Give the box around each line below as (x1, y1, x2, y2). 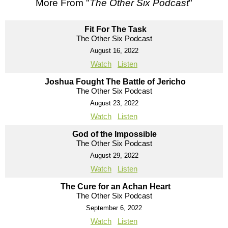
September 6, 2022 (86, 204, 142, 212)
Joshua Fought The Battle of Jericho (45, 77, 186, 86)
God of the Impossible (72, 129, 159, 138)
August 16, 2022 (90, 46, 138, 54)
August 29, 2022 (90, 151, 138, 159)
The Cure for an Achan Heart (60, 182, 170, 191)
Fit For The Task (84, 24, 147, 34)
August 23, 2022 (90, 99, 138, 107)
